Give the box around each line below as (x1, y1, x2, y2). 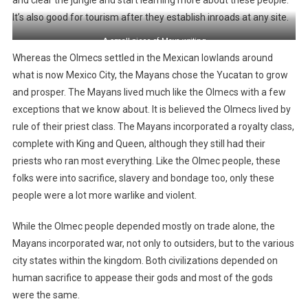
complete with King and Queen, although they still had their (12, 137, 265, 149)
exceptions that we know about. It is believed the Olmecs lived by (12, 103, 291, 115)
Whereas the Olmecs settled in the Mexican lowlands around (12, 52, 273, 63)
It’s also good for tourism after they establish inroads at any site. (12, 11, 291, 23)
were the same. (12, 289, 82, 300)
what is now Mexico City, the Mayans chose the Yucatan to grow (12, 69, 288, 80)
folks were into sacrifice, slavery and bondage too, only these (12, 172, 274, 184)
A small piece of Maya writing (102, 36, 206, 45)
